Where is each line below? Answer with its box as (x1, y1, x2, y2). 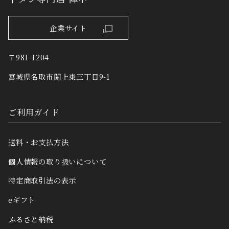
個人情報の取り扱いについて (8, 155, 107, 167)
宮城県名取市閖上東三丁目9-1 (8, 71, 111, 82)
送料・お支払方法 (8, 136, 69, 147)
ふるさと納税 (8, 213, 54, 224)
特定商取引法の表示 (8, 175, 77, 186)
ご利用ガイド (8, 106, 60, 118)
